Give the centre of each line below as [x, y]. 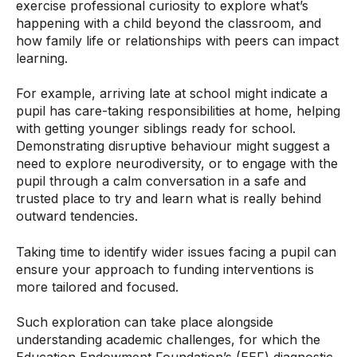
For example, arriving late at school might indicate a [172, 94]
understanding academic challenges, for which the [168, 339]
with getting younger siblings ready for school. [156, 129]
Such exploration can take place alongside [145, 322]
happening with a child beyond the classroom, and [169, 23]
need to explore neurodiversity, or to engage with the [177, 164]
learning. [42, 58]
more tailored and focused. [97, 286]
